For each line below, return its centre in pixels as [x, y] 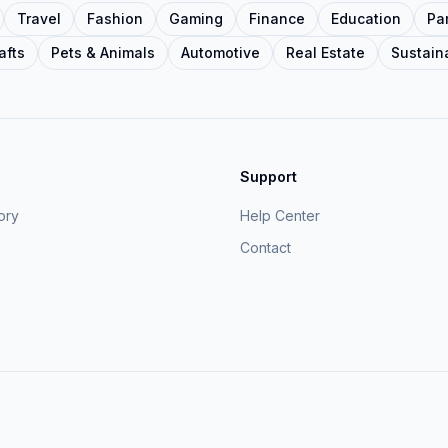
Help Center [280, 215]
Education [366, 18]
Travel [39, 18]
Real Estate [325, 52]
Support [268, 176]
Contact [265, 247]
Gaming [196, 18]
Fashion [115, 18]
